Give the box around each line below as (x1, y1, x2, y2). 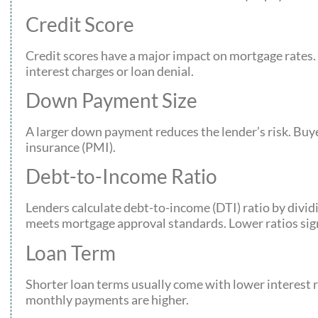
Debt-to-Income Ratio (26, 164, 217, 189)
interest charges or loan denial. (26, 62, 194, 79)
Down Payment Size (26, 88, 197, 113)
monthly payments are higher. (26, 291, 189, 307)
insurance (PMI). (26, 139, 116, 155)
